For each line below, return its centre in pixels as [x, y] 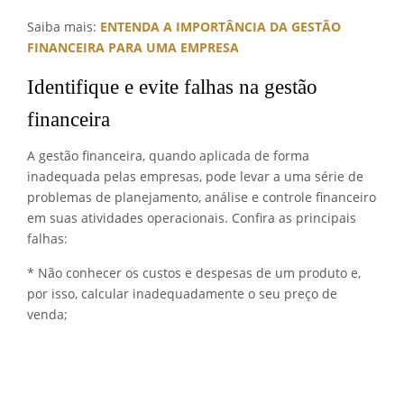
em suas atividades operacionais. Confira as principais [192, 217]
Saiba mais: [64, 26]
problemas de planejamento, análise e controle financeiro [202, 197]
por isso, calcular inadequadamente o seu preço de [182, 293]
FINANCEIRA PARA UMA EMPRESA [133, 47]
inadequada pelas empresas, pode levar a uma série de [195, 176]
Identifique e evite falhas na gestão [172, 87]
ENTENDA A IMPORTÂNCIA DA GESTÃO [220, 26]
